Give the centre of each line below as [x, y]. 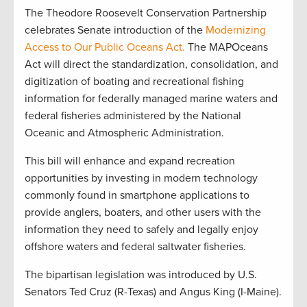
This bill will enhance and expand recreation [130, 161]
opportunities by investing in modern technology [141, 179]
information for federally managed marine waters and [151, 99]
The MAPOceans [226, 48]
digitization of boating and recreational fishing [134, 82]
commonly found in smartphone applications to [137, 196]
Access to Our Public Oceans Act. [105, 48]
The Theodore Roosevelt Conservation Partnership [146, 13]
